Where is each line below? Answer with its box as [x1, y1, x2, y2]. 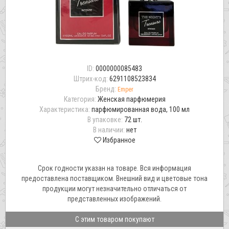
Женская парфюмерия [97, 95, 166, 103]
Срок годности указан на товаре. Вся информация [38, 164, 191, 172]
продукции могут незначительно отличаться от [42, 185, 187, 193]
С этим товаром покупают [75, 215, 154, 223]
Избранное [101, 136, 135, 144]
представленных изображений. [67, 195, 162, 203]
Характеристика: [39, 105, 91, 113]
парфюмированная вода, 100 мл [91, 105, 190, 113]
